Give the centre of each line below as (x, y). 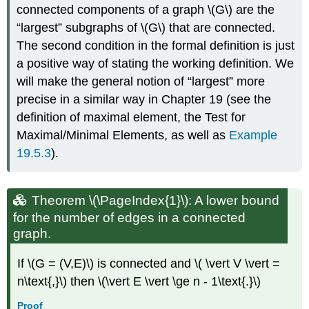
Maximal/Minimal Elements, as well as (123, 136)
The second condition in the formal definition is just (156, 46)
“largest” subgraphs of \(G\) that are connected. (146, 28)
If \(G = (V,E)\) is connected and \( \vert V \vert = (149, 263)
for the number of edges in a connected (130, 218)
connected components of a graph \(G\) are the (146, 10)
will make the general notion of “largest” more (141, 82)
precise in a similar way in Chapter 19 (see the (144, 100)
